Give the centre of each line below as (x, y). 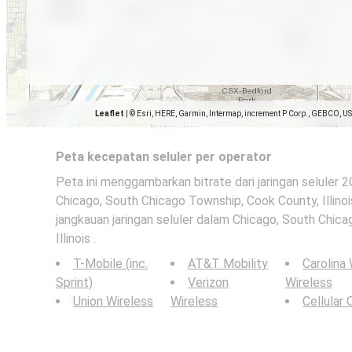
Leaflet (110, 114)
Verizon (209, 282)
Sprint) (74, 282)
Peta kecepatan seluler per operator (164, 157)
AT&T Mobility (228, 264)
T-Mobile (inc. (110, 264)
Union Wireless (113, 301)
